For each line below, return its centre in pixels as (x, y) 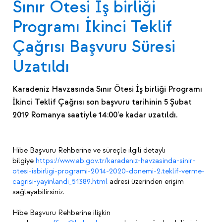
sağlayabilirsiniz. (38, 192)
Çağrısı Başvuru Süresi (94, 47)
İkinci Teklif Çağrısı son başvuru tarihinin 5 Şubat (102, 102)
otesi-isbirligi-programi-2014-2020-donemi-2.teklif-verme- (109, 171)
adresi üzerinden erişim (146, 182)
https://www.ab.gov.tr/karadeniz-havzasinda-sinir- (115, 161)
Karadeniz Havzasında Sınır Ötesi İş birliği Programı (107, 89)
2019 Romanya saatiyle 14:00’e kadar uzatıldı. (95, 115)
